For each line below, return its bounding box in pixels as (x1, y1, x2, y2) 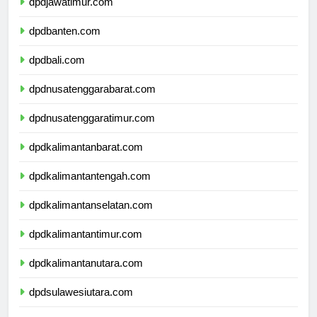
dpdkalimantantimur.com (29, 241, 142, 253)
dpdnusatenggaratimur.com (29, 125, 155, 137)
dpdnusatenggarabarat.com (29, 96, 156, 108)
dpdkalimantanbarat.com (29, 154, 143, 166)
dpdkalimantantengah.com (29, 183, 151, 195)
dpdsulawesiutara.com (29, 299, 133, 311)
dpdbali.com (29, 67, 85, 79)
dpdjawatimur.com (29, 8, 113, 21)
